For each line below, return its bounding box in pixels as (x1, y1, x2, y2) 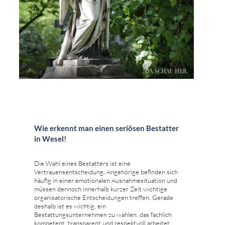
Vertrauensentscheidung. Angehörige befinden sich (34, 168, 178, 176)
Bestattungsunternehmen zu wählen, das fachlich (34, 210, 172, 219)
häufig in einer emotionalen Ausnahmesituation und (34, 176, 177, 185)
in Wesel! (34, 134, 66, 144)
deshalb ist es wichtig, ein (34, 202, 106, 210)
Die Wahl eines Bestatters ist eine (34, 159, 131, 168)
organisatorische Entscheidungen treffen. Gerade (34, 193, 173, 202)
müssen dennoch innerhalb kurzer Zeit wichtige (34, 185, 167, 193)
